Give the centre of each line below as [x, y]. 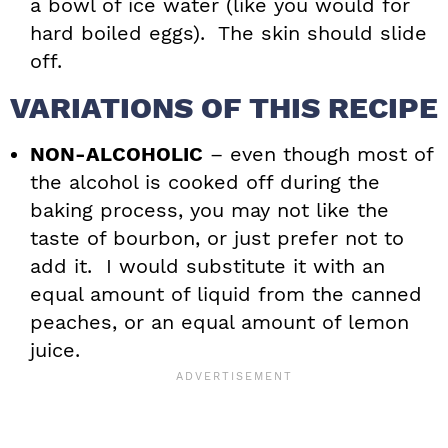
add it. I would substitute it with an [207, 266]
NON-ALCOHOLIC [116, 154]
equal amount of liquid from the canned [226, 294]
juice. [55, 350]
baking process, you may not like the [209, 210]
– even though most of [318, 154]
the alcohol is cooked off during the [205, 182]
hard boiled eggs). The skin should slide [228, 33]
